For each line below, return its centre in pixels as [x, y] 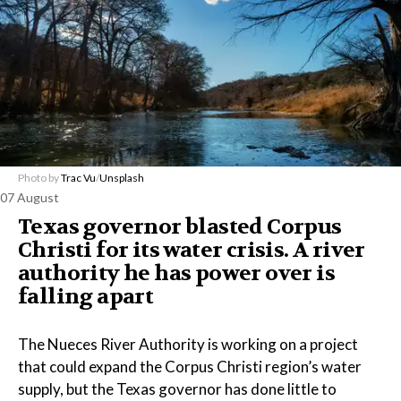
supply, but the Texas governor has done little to [177, 389]
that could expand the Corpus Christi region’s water [190, 367]
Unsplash [122, 178]
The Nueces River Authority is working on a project [188, 345]
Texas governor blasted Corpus [180, 227]
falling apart [86, 297]
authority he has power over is [176, 274]
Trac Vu [78, 178]
